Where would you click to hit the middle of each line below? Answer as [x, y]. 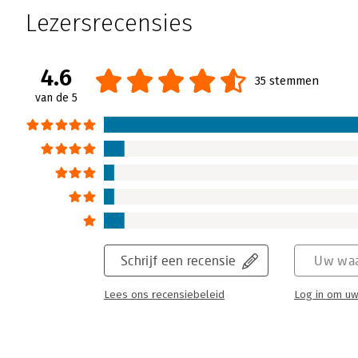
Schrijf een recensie [179, 261]
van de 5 [56, 98]
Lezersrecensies [109, 24]
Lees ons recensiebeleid [164, 295]
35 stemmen [287, 81]
